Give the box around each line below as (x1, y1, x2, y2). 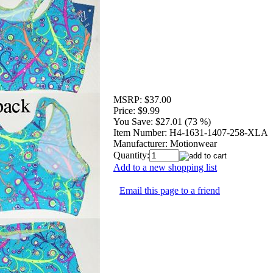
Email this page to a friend (119, 185, 220, 196)
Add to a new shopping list (113, 161, 217, 172)
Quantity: (113, 149, 149, 160)
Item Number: (113, 127, 167, 138)
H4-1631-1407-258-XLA (169, 127, 268, 138)
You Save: (113, 116, 153, 127)
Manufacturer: (113, 138, 168, 149)
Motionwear (170, 138, 217, 149)
